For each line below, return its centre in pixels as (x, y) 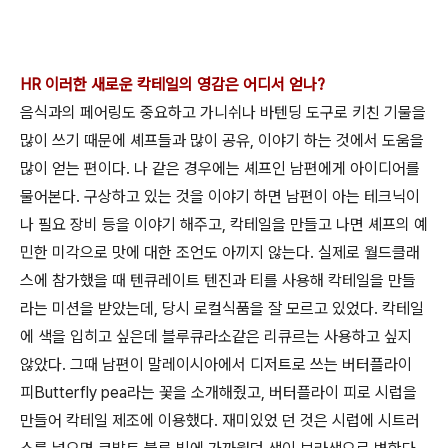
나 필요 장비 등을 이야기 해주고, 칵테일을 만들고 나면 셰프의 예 (224, 224)
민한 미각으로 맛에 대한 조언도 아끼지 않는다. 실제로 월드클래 (220, 252)
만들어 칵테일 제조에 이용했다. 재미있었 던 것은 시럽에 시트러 (220, 420)
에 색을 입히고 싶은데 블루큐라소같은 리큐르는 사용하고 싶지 (216, 336)
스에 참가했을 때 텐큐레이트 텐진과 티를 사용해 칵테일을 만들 (218, 280)
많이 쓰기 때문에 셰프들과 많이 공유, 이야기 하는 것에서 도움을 (222, 140)
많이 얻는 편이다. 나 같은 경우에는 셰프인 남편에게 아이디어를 (220, 168)
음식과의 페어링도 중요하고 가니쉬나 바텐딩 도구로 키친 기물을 (223, 112)
